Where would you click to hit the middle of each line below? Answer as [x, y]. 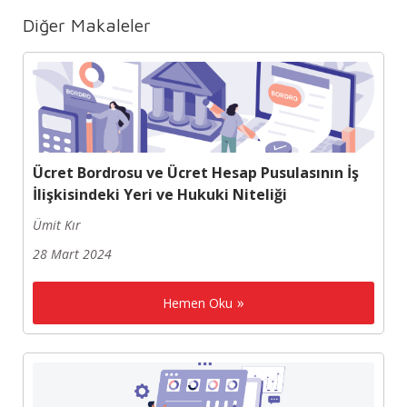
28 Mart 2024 [72, 254]
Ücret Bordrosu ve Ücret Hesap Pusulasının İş [196, 173]
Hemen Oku [198, 303]
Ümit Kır [57, 225]
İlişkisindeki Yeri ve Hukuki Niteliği [160, 195]
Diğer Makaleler [87, 25]
